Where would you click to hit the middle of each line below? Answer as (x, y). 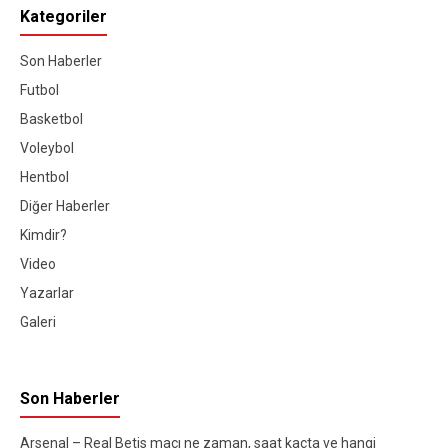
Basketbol (51, 119)
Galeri (38, 322)
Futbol (39, 90)
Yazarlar (47, 293)
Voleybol (47, 148)
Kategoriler (63, 17)
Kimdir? (43, 235)
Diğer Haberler (65, 206)
